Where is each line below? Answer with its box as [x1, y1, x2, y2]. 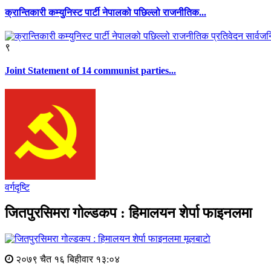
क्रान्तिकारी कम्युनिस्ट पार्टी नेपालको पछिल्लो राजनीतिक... [5, 7, 206, 18]
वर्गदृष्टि [5, 182, 30, 193]
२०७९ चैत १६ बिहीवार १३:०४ [13, 254, 120, 265]
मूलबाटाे [184, 233, 211, 244]
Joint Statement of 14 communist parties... [5, 65, 176, 76]
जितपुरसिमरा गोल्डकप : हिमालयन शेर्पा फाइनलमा [5, 205, 252, 221]
